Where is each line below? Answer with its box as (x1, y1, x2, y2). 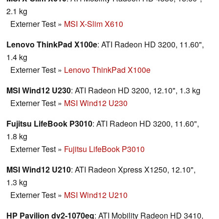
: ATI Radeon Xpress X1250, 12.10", (71, 163, 196, 175)
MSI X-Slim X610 (64, 18, 123, 29)
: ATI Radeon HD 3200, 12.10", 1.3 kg (71, 84, 200, 96)
